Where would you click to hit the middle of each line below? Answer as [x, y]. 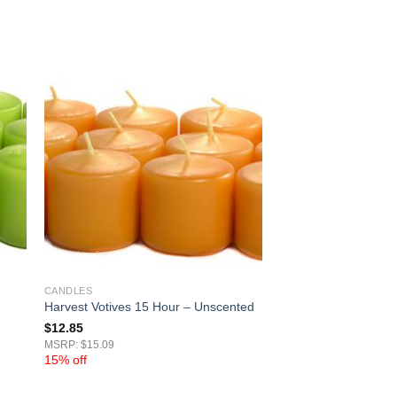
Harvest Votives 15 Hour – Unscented [149, 306]
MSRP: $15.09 [79, 344]
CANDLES [68, 290]
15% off [65, 359]
